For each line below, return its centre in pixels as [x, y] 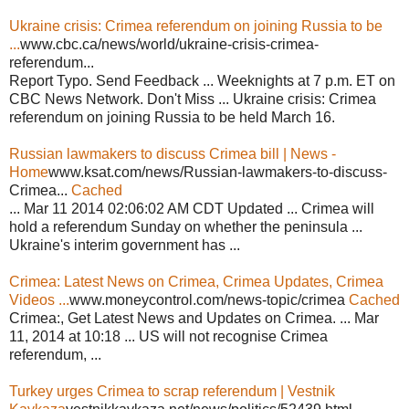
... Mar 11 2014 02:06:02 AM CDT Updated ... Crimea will [192, 208]
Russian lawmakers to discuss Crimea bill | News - [173, 153]
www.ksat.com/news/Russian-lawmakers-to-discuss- [218, 172]
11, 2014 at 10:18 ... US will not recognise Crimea [168, 336]
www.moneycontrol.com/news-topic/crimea [209, 299]
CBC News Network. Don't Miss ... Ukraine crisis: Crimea [193, 99]
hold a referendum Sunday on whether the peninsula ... [186, 226]
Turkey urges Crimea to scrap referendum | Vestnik [172, 391]
